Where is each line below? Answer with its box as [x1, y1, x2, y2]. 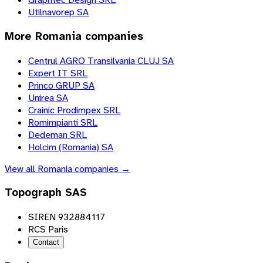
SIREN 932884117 [28, 211, 105, 224]
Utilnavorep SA [28, 6, 89, 19]
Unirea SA [28, 91, 68, 104]
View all [5, 162, 38, 175]
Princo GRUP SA [28, 79, 95, 92]
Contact [33, 238, 59, 247]
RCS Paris [28, 223, 68, 236]
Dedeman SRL [28, 128, 87, 141]
